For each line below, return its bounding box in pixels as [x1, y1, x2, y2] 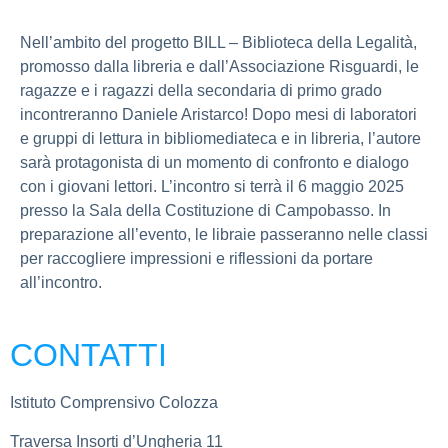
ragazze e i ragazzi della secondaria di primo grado [20, 81, 382, 99]
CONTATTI [10, 337, 167, 374]
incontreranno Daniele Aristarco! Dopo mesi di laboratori [20, 105, 417, 123]
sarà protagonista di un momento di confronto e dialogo [20, 153, 409, 171]
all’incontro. [20, 273, 102, 291]
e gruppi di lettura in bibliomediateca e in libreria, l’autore [20, 129, 421, 147]
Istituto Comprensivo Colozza [10, 394, 218, 412]
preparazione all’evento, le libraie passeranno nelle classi [20, 225, 428, 243]
